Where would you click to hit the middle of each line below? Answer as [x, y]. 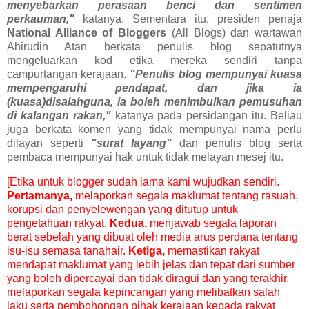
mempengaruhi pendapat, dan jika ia [154, 88]
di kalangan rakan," [59, 116]
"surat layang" [131, 143]
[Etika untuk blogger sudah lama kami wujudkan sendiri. [143, 182]
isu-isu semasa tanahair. [68, 251]
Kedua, [128, 223]
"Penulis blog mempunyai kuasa [216, 74]
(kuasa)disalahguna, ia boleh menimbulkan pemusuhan [154, 102]
